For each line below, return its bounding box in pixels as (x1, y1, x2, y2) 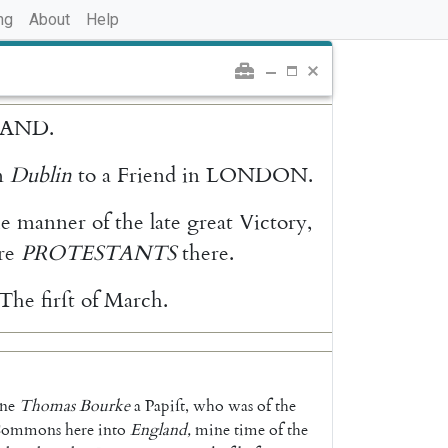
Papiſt (144, 395, 185, 416)
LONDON (205, 161, 308, 189)
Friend (116, 161, 176, 189)
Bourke (78, 395, 130, 416)
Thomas (18, 395, 75, 416)
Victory (239, 208, 308, 236)
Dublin (9, 161, 72, 189)
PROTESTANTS (20, 239, 176, 267)
